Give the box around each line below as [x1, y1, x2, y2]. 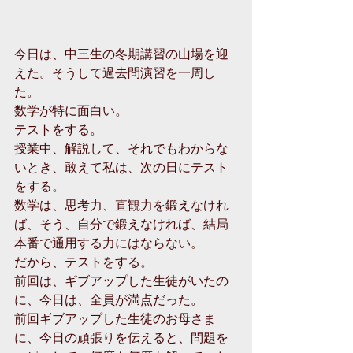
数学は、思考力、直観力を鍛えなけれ [14, 196, 229, 214]
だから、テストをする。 [14, 253, 156, 270]
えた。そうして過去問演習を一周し [14, 64, 216, 81]
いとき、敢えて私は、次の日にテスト [14, 158, 229, 176]
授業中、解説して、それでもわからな [14, 139, 229, 157]
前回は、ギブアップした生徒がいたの [14, 272, 229, 289]
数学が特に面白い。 [14, 102, 131, 119]
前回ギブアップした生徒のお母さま [14, 310, 216, 327]
